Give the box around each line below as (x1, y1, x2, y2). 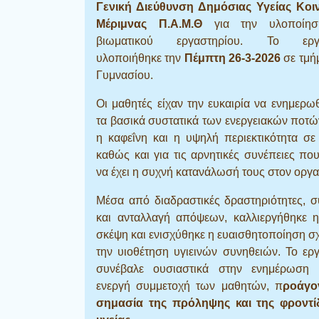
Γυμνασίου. (96, 68, 153, 81)
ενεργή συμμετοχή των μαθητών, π (96, 279, 283, 292)
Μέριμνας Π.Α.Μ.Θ (96, 17, 202, 30)
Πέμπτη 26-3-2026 (184, 51, 281, 64)
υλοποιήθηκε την (96, 51, 184, 64)
